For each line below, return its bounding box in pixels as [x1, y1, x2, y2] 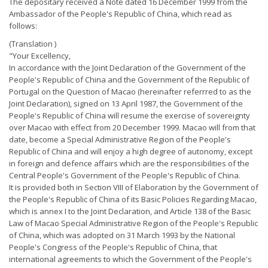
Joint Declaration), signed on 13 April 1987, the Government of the [9, 98, 243, 109]
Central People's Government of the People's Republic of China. [9, 170, 240, 181]
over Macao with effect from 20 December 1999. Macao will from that [9, 122, 255, 133]
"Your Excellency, [9, 50, 71, 61]
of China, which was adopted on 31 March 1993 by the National [9, 230, 235, 240]
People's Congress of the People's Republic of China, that [9, 242, 217, 252]
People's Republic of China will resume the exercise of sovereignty [9, 110, 250, 121]
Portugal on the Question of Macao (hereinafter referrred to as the [9, 86, 251, 97]
